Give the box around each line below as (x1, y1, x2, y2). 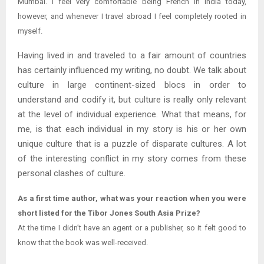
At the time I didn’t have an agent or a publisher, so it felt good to (18, 223, 246, 233)
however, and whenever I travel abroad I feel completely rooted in (18, 12, 246, 21)
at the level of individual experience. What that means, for (18, 109, 246, 120)
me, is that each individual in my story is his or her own (18, 124, 246, 135)
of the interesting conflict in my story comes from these (18, 153, 246, 164)
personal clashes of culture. (18, 168, 126, 179)
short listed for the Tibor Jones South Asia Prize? (18, 209, 200, 218)
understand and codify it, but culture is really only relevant (18, 94, 246, 105)
